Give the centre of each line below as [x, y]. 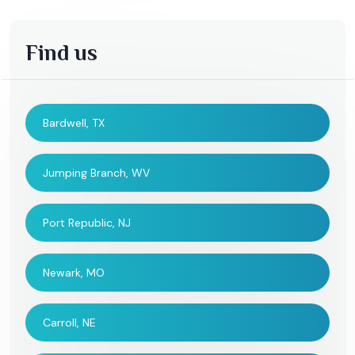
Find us [61, 53]
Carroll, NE [69, 323]
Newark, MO [74, 273]
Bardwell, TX [74, 123]
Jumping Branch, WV [96, 173]
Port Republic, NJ [87, 223]
